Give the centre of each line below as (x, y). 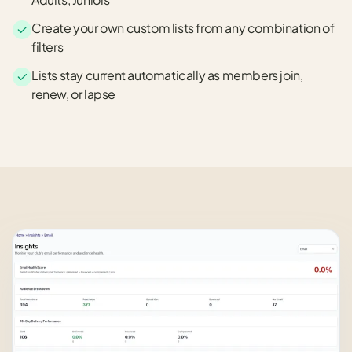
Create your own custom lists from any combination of (183, 28)
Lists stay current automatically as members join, (167, 75)
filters (48, 47)
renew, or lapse (73, 94)
